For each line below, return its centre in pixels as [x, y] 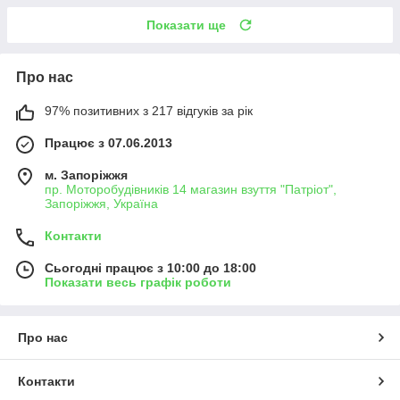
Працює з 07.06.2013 [108, 142]
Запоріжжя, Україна [101, 203]
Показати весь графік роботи [138, 282]
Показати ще [186, 25]
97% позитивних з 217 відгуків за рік [149, 110]
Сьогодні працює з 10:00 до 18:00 [150, 267]
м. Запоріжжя [86, 175]
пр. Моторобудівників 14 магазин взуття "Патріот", [191, 189]
